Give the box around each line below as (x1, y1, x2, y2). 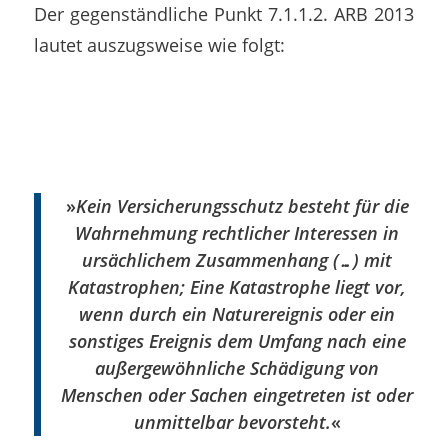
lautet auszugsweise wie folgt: (33, 32, 285, 58)
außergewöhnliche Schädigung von (95, 356, 380, 381)
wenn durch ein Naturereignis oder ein (79, 302, 396, 327)
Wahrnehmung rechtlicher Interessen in (75, 221, 400, 246)
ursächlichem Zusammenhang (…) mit (82, 248, 393, 273)
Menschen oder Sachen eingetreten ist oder (61, 383, 414, 408)
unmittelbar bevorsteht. (133, 410, 331, 435)
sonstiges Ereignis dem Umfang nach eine (68, 329, 406, 354)
